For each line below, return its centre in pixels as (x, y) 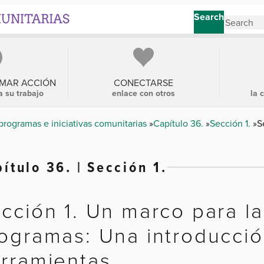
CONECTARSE (144, 82)
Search (209, 17)
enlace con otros (144, 93)
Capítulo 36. (179, 123)
